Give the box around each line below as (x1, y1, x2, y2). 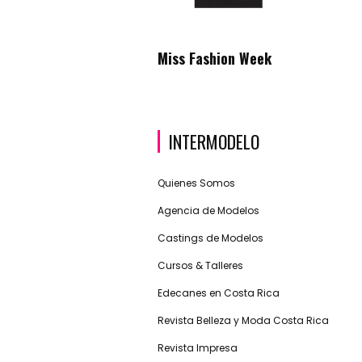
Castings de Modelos (157, 231, 263, 246)
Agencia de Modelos (157, 204, 259, 218)
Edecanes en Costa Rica (157, 286, 280, 301)
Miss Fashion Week (157, 48, 271, 69)
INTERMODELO (167, 128, 259, 155)
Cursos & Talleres (157, 259, 243, 273)
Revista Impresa (157, 341, 238, 356)
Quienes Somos (157, 176, 235, 191)
